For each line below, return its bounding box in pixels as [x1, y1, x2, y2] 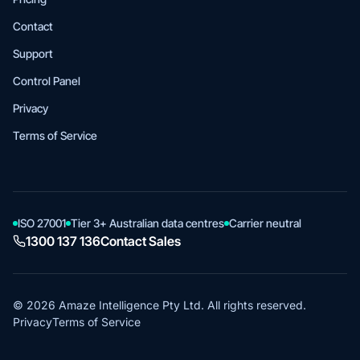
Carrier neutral [229, 216, 301, 230]
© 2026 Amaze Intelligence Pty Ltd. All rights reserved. [13, 298, 306, 312]
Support [13, 47, 53, 60]
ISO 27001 [18, 216, 66, 230]
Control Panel [13, 74, 80, 88]
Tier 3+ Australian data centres [71, 216, 224, 230]
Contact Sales [100, 233, 181, 249]
